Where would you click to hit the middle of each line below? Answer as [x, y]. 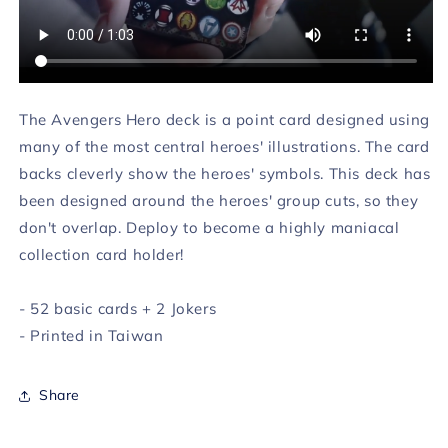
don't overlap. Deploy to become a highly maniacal [209, 227]
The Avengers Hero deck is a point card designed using [224, 119]
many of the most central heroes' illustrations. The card [224, 146]
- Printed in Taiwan [91, 335]
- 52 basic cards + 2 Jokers [118, 308]
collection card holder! [101, 254]
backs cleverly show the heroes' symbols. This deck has [225, 173]
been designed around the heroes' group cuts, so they [219, 200]
